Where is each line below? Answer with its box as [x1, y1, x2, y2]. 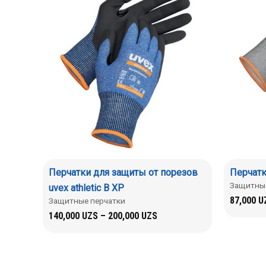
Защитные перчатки [49, 195, 125, 205]
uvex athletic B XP [49, 182, 124, 194]
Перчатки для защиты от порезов [49, 166, 198, 178]
